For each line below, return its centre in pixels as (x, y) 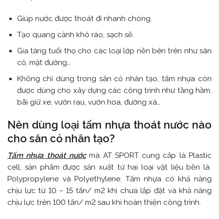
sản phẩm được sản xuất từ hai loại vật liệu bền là (118, 167)
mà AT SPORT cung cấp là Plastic (149, 156)
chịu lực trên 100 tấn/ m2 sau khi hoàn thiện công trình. (105, 203)
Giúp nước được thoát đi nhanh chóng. (84, 18)
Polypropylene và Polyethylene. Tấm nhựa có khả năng (109, 179)
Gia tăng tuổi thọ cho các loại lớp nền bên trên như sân (114, 51)
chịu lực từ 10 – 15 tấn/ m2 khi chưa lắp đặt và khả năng (109, 191)
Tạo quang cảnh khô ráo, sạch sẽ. (75, 35)
